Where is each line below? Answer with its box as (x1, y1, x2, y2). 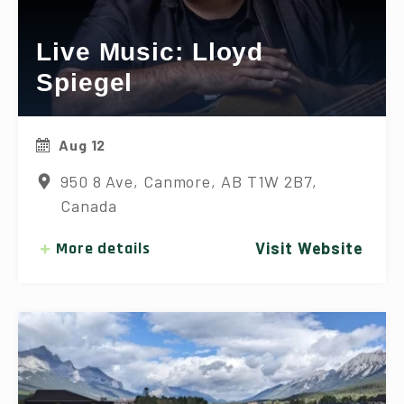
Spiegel (36, 69, 133, 97)
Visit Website (255, 238, 363, 259)
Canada (60, 196, 118, 216)
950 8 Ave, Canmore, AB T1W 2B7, (60, 171, 317, 192)
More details (55, 238, 151, 260)
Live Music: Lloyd (36, 38, 264, 67)
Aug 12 (58, 136, 106, 154)
